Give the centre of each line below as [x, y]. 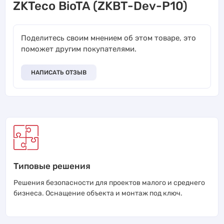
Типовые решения [52, 166]
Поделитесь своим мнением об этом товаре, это [108, 38]
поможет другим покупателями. [79, 49]
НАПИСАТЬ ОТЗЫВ [59, 72]
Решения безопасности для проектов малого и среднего [109, 182]
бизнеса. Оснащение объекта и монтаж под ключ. [98, 193]
